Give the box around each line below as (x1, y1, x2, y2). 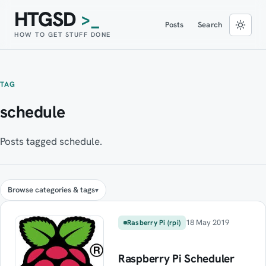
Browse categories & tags (8, 185, 95, 195)
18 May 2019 (186, 217, 230, 227)
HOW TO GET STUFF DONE (14, 30, 111, 39)
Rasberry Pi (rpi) (127, 218, 181, 227)
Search (198, 19, 222, 30)
